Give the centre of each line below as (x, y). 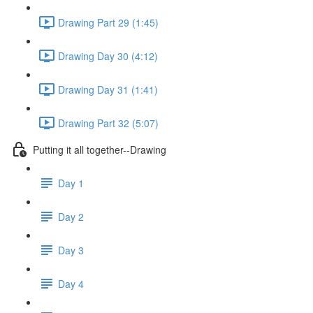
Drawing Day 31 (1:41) (108, 89)
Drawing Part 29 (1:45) (108, 22)
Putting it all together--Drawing (100, 149)
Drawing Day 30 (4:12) (108, 56)
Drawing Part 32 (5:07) (108, 123)
